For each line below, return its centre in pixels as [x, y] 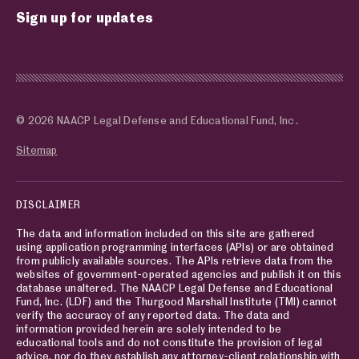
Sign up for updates [85, 17]
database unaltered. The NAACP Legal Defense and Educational [175, 287]
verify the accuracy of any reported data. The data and [153, 315]
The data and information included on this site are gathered [165, 233]
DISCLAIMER [48, 204]
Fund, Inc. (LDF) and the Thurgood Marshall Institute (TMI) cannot [177, 301]
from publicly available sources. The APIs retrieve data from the [175, 260]
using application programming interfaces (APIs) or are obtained [175, 246]
